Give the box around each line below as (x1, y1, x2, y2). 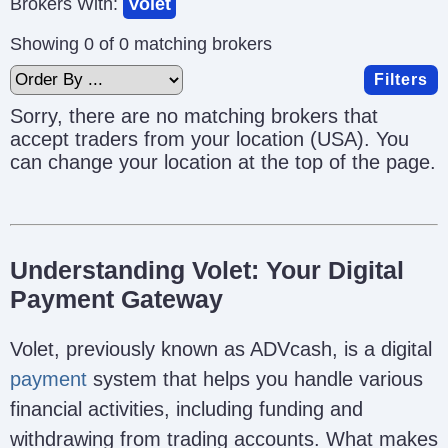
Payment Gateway (10, 284, 223, 313)
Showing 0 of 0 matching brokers (10, 33, 272, 54)
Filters (374, 70, 428, 88)
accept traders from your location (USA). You (10, 127, 409, 150)
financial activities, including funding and (10, 397, 363, 420)
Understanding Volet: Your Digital (10, 255, 404, 284)
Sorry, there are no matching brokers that (10, 104, 378, 127)
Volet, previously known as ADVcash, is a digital (10, 337, 432, 360)
